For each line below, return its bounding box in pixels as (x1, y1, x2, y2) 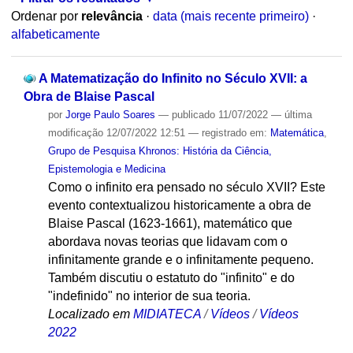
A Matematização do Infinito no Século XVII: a (38, 71, 307, 85)
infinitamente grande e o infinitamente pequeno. (47, 252, 314, 266)
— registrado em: (188, 126, 270, 139)
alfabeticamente (10, 28, 100, 42)
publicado (171, 108, 215, 121)
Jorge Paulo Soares (65, 108, 155, 121)
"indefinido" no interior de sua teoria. (47, 288, 251, 303)
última (284, 108, 312, 121)
